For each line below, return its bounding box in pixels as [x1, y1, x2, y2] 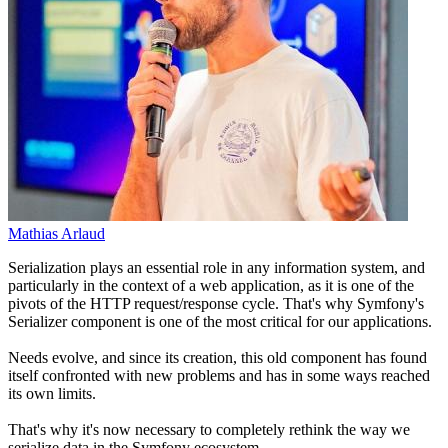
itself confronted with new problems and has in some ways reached [8, 367, 430, 385]
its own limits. [8, 385, 96, 403]
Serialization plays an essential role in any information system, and [8, 259, 425, 277]
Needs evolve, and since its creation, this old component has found [8, 349, 427, 367]
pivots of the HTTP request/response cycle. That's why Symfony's [8, 295, 424, 313]
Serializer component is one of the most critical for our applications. [8, 313, 432, 331]
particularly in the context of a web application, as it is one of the [8, 277, 414, 295]
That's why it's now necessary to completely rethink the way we [8, 421, 410, 439]
